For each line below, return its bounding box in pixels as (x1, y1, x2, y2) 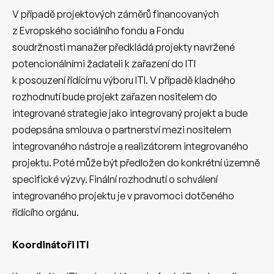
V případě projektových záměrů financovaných (12, 8, 219, 21)
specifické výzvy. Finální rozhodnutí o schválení (12, 173, 218, 186)
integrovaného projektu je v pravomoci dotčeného (12, 190, 234, 202)
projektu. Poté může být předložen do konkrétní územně (12, 157, 260, 169)
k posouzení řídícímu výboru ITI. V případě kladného (12, 74, 235, 87)
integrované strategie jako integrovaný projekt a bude (12, 107, 248, 120)
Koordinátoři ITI (12, 238, 89, 251)
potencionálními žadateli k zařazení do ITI (12, 57, 196, 70)
